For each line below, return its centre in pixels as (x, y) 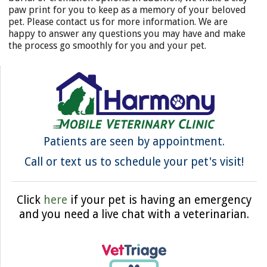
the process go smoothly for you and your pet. (107, 46)
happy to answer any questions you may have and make (127, 34)
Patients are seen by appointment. (134, 141)
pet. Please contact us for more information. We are (118, 22)
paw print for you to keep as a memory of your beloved (127, 10)
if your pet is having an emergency (159, 200)
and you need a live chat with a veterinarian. (134, 214)
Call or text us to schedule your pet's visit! (134, 162)
